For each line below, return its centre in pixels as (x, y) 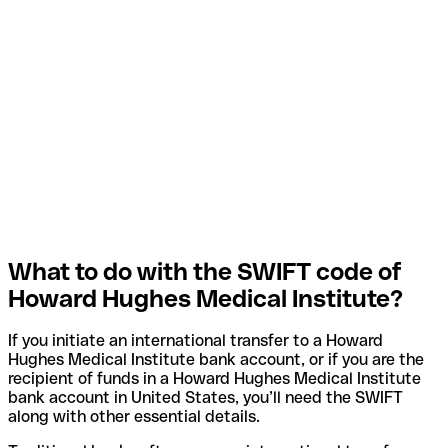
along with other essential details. (134, 417)
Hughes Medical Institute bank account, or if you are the (216, 360)
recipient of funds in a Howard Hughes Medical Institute (214, 379)
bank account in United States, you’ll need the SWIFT (205, 398)
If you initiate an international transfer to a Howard (195, 341)
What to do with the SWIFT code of (205, 271)
